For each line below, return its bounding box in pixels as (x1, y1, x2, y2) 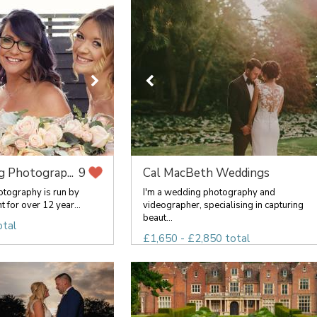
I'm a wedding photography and (142, 186, 275, 199)
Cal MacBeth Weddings (142, 165, 270, 181)
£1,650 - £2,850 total (142, 231, 250, 246)
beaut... (142, 212, 173, 224)
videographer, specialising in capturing (142, 199, 304, 212)
